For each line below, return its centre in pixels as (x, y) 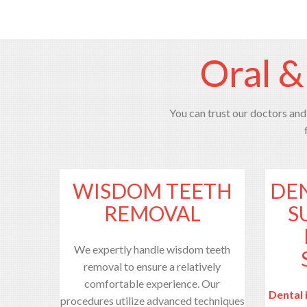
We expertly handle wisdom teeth (152, 249)
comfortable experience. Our (152, 283)
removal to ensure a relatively (152, 266)
